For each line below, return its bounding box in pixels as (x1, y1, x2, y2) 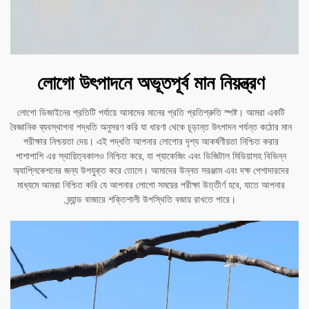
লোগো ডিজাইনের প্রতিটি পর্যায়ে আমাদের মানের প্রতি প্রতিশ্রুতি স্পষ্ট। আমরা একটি (17, 106, 285, 119)
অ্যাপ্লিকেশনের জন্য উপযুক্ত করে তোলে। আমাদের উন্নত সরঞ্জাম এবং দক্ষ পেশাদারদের (13, 164, 289, 177)
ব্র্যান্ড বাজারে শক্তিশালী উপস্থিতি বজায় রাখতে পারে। (66, 193, 236, 206)
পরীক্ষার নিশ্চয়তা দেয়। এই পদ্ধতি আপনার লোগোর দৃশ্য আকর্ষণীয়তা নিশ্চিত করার (23, 135, 279, 148)
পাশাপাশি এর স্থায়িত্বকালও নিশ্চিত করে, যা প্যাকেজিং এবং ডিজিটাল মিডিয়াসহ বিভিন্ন (16, 150, 286, 163)
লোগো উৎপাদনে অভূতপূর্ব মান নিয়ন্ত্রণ (37, 71, 265, 95)
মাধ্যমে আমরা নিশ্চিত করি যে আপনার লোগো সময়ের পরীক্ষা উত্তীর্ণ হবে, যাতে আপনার (17, 179, 285, 192)
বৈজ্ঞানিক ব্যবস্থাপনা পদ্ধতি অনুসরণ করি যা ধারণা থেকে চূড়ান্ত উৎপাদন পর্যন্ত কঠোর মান (10, 121, 292, 134)
